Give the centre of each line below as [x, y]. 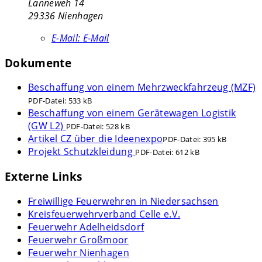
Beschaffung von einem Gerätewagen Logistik [132, 113]
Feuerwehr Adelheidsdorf [86, 227]
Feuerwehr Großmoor [78, 239]
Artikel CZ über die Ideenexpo [96, 139]
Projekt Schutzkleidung [82, 152]
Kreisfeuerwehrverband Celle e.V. [104, 214]
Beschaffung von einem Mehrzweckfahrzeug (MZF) [142, 87]
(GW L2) [47, 126]
